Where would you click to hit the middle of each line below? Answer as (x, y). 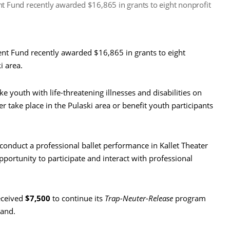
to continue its (79, 198)
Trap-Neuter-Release (139, 198)
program (189, 198)
